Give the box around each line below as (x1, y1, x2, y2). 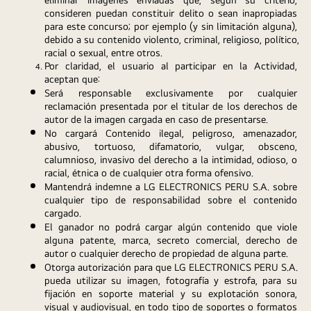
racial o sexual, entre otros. (44, 46, 162, 58)
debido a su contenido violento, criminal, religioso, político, (44, 33, 299, 45)
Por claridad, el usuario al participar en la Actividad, (44, 59, 297, 72)
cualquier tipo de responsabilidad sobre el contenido (44, 193, 297, 205)
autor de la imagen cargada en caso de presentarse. (44, 112, 268, 125)
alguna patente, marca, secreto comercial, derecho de (44, 233, 297, 246)
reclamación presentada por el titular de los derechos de (44, 99, 297, 112)
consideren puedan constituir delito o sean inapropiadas (44, 6, 297, 19)
